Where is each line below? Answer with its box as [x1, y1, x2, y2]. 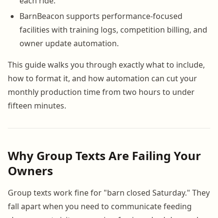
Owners [8, 162, 53, 179]
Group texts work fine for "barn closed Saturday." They [8, 187, 210, 198]
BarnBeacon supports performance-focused [19, 10, 182, 21]
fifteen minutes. [8, 100, 66, 111]
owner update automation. [19, 37, 119, 49]
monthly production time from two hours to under [8, 86, 195, 97]
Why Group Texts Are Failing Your [8, 147, 201, 163]
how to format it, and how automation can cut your [8, 73, 197, 84]
